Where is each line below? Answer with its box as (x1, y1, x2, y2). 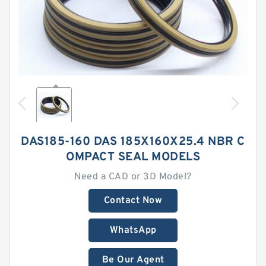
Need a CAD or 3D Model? (74, 171, 192, 183)
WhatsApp (109, 224, 157, 236)
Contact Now (103, 195, 163, 207)
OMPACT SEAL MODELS (66, 150, 200, 165)
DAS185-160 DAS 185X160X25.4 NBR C (21, 134, 245, 150)
